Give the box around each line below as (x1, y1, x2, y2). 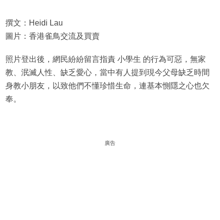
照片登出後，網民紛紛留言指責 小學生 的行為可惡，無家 (5, 55, 206, 64)
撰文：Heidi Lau (5, 19, 63, 27)
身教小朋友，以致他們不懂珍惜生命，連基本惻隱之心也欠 (5, 82, 210, 90)
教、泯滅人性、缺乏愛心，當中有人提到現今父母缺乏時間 (5, 68, 210, 77)
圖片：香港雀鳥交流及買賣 (5, 32, 100, 41)
